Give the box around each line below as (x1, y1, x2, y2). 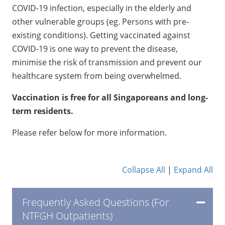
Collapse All (122, 164, 165, 175)
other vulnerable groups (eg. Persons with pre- (12, 16, 189, 27)
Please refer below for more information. (12, 127, 167, 138)
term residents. (12, 105, 73, 117)
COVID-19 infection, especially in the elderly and (12, 2, 191, 14)
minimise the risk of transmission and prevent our (12, 56, 202, 68)
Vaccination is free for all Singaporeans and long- (12, 91, 208, 103)
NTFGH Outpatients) (22, 208, 113, 222)
